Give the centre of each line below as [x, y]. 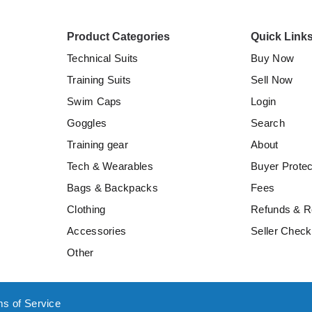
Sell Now [272, 80]
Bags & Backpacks [112, 188]
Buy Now [273, 58]
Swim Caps [94, 102]
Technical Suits [103, 58]
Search [268, 123]
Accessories [97, 231]
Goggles [87, 123]
